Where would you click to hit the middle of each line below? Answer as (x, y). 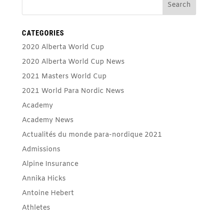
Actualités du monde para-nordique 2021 (92, 135)
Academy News (47, 120)
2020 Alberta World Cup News (73, 62)
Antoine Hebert (48, 193)
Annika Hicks (44, 179)
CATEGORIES (43, 33)
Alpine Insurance (50, 164)
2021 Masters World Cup (64, 76)
